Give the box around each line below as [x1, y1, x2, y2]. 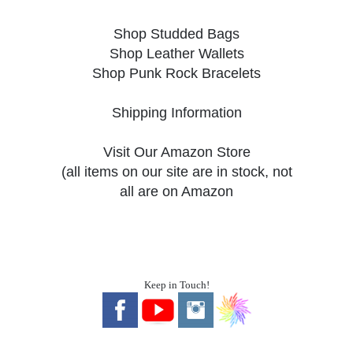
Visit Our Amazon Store [102, 143, 251, 160]
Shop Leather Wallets [109, 45, 244, 61]
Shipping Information [111, 104, 242, 121]
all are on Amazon [120, 183, 233, 199]
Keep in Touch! [143, 278, 210, 291]
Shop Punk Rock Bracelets [92, 65, 261, 81]
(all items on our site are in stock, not [61, 163, 292, 180]
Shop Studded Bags [113, 25, 240, 42]
